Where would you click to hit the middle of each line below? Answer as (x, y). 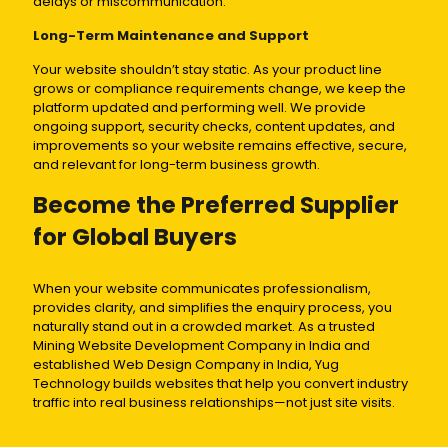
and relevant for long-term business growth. (176, 165)
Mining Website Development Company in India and (201, 346)
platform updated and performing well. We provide (199, 108)
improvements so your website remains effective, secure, (220, 146)
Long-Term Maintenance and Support (171, 36)
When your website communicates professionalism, (202, 289)
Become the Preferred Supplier (216, 205)
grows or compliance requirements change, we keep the (219, 89)
